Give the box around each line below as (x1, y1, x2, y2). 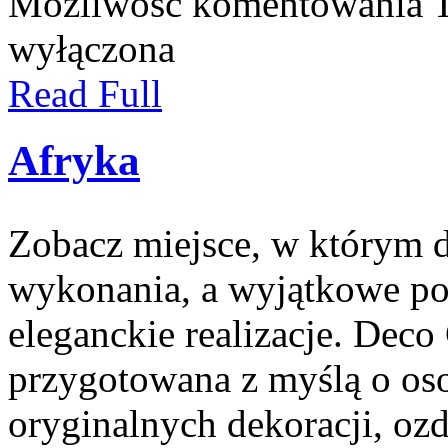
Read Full (8, 72, 162, 116)
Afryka (8, 137, 140, 185)
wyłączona (8, 27, 175, 71)
